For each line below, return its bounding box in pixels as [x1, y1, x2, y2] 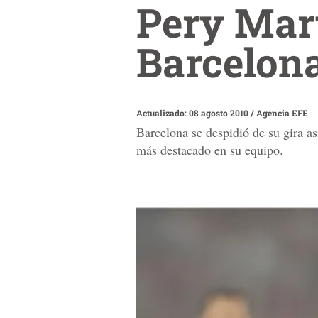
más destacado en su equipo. [136, 141, 283, 159]
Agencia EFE [256, 106, 308, 119]
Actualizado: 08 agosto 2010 [136, 106, 251, 119]
